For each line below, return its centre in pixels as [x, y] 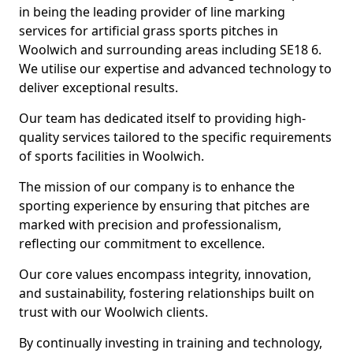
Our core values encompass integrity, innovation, [165, 274]
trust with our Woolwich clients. [113, 312]
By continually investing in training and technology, [171, 343]
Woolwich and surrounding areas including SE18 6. [170, 50]
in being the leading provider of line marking [152, 12]
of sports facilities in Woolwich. [111, 156]
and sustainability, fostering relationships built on [167, 293]
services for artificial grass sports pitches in [149, 31]
